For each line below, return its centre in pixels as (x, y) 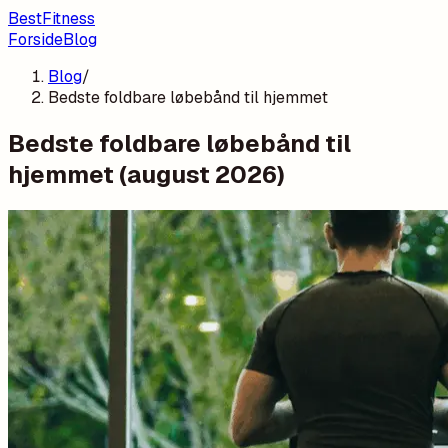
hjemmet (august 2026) (146, 174)
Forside (35, 39)
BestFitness (51, 18)
